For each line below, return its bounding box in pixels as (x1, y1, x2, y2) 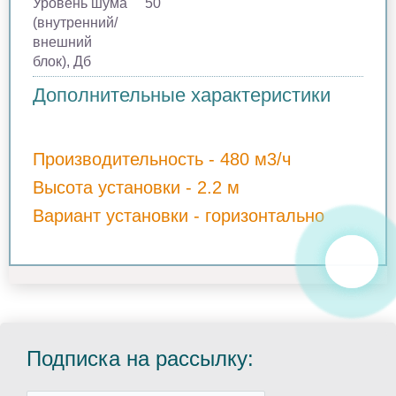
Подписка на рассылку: (27, 346, 254, 370)
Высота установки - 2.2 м (33, 177, 240, 197)
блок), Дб (33, 53, 91, 69)
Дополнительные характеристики (33, 83, 331, 106)
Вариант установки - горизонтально (33, 205, 324, 225)
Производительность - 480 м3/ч (33, 148, 291, 169)
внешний (33, 34, 92, 49)
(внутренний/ (33, 14, 118, 30)
